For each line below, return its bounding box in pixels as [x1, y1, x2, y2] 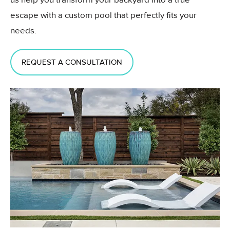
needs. [10, 25, 36, 36]
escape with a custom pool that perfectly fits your [10, 9, 197, 21]
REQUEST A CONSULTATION [22, 57, 122, 67]
